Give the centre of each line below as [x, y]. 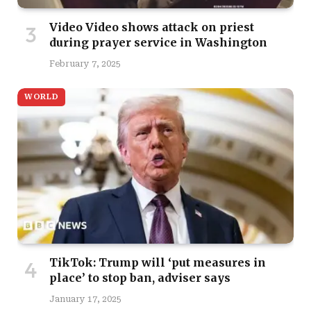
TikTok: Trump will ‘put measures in [158, 262]
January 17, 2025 [85, 299]
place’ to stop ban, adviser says [140, 277]
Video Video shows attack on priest [152, 27]
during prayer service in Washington [158, 42]
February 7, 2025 [85, 64]
